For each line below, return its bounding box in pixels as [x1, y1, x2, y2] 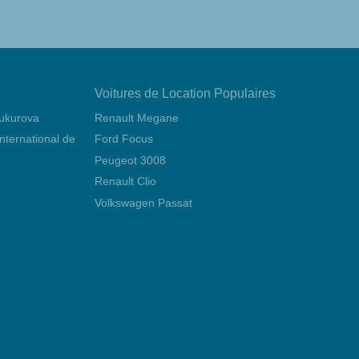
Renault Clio [95, 175, 156, 188]
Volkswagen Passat [95, 196, 192, 209]
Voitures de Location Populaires [95, 87, 276, 100]
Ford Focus [95, 132, 153, 146]
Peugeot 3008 [95, 153, 166, 167]
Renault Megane [95, 111, 179, 124]
